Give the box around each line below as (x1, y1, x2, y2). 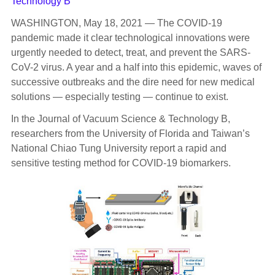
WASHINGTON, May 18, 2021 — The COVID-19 (10, 18, 222, 29)
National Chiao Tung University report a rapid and (10, 143, 227, 154)
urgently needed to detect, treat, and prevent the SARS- (10, 47, 250, 58)
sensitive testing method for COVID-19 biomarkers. (10, 158, 231, 169)
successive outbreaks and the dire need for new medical (10, 77, 255, 88)
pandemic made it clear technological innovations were (10, 33, 250, 44)
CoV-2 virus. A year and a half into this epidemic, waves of (10, 62, 261, 73)
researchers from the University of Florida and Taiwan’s (10, 128, 250, 139)
